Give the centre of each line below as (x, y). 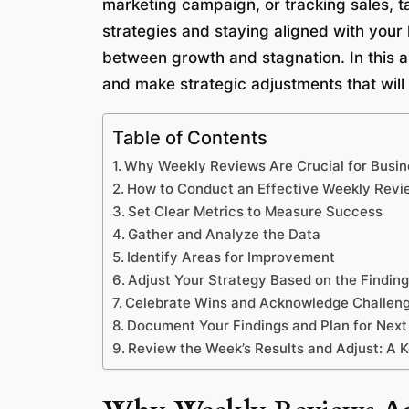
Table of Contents (190, 137)
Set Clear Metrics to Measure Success (256, 211)
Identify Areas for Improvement (231, 257)
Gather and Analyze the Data (225, 234)
